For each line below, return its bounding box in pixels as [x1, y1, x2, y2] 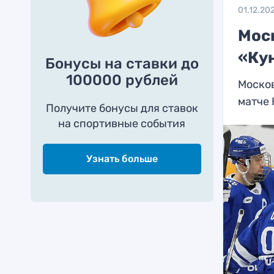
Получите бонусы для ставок [45, 102, 198, 115]
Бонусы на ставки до [45, 55, 199, 72]
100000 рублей [65, 72, 178, 89]
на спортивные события [58, 117, 186, 130]
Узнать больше [86, 153, 158, 165]
